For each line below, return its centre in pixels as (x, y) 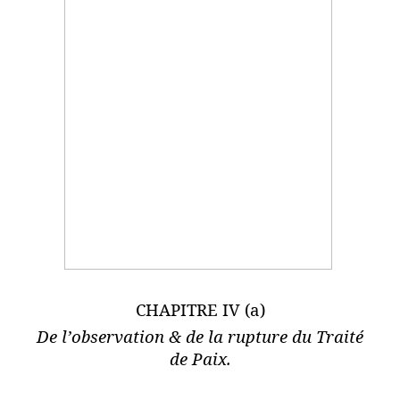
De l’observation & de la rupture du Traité (200, 336)
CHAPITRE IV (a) (200, 309)
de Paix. (200, 358)
